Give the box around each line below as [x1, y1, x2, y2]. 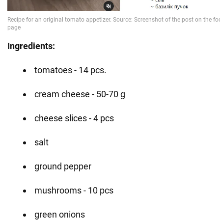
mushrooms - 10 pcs [34, 185, 113, 195]
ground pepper [34, 161, 91, 171]
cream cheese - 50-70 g [34, 88, 125, 99]
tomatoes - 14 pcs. [34, 64, 107, 75]
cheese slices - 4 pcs [34, 112, 114, 123]
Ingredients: [7, 40, 55, 51]
